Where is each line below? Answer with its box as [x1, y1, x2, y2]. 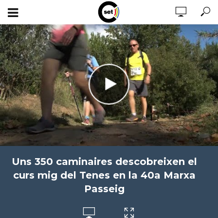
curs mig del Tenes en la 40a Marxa [13, 169, 196, 181]
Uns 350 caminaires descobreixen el [11, 156, 197, 167]
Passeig [84, 183, 125, 195]
